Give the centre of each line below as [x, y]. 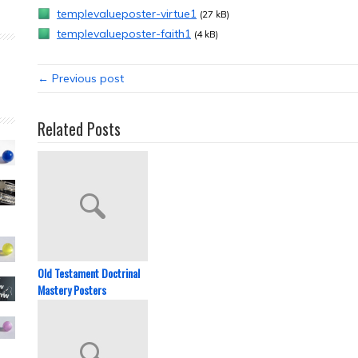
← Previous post [81, 78]
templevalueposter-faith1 [124, 34]
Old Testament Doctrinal [89, 273]
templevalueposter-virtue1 [127, 14]
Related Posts [79, 129]
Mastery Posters [72, 290]
